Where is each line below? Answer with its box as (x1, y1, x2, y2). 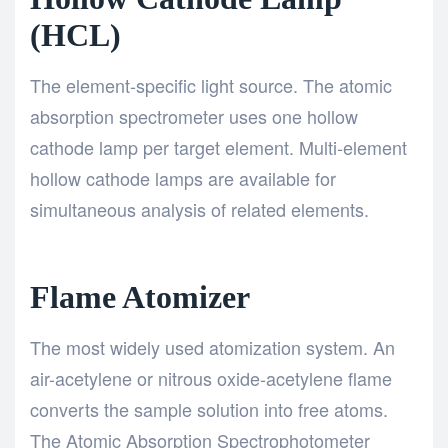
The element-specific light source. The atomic (30, 71, 392, 98)
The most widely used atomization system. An (30, 333, 395, 360)
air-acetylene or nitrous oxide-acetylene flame (30, 364, 392, 391)
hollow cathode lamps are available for (30, 164, 336, 191)
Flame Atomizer (30, 279, 250, 315)
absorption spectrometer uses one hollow (30, 102, 358, 129)
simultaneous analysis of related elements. (30, 195, 369, 222)
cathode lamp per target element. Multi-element (30, 133, 407, 160)
